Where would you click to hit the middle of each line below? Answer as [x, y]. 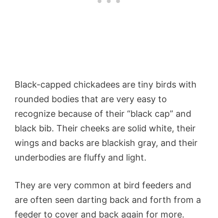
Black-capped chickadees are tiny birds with [106, 85]
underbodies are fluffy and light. [83, 158]
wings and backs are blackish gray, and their [106, 143]
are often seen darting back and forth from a [108, 200]
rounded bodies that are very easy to [91, 99]
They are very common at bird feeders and [103, 185]
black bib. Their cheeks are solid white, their [105, 128]
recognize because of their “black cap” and [103, 114]
